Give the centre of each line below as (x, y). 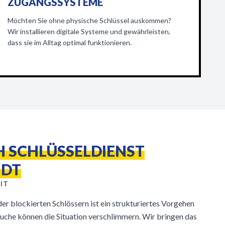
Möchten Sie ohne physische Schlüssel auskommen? (89, 20)
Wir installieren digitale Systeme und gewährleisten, (89, 31)
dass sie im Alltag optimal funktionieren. (69, 42)
